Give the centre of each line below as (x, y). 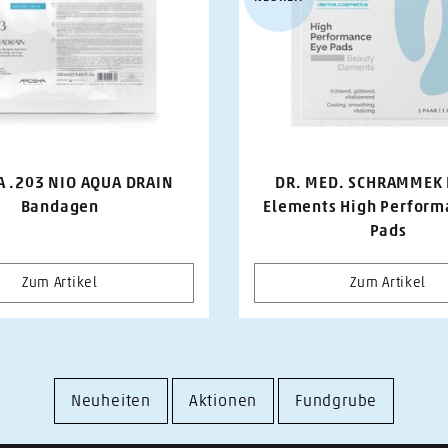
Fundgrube (336, 400)
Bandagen (59, 206)
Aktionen (223, 400)
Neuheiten (110, 400)
